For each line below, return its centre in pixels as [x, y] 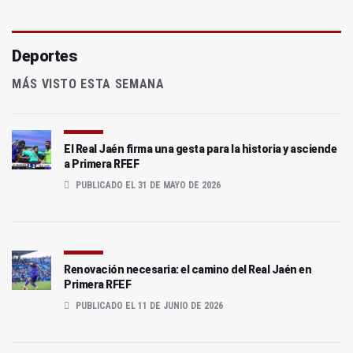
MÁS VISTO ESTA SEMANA [88, 84]
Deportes [44, 56]
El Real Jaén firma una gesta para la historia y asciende [200, 149]
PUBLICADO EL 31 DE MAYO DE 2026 [147, 185]
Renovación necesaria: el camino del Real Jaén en [188, 269]
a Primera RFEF [101, 163]
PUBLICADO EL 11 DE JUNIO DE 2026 [148, 305]
